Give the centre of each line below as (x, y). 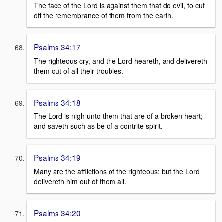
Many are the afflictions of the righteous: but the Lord (117, 172)
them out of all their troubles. (79, 71)
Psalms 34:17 (57, 47)
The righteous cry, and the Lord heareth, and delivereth (120, 61)
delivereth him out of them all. (80, 182)
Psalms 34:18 (57, 102)
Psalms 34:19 (57, 157)
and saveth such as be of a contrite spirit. (98, 126)
